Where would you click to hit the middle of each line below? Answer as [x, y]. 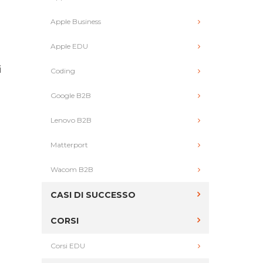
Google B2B [71, 95]
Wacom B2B [72, 169]
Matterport [69, 145]
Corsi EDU [68, 246]
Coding [63, 71]
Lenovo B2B [71, 120]
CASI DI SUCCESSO [93, 195]
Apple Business [76, 21]
